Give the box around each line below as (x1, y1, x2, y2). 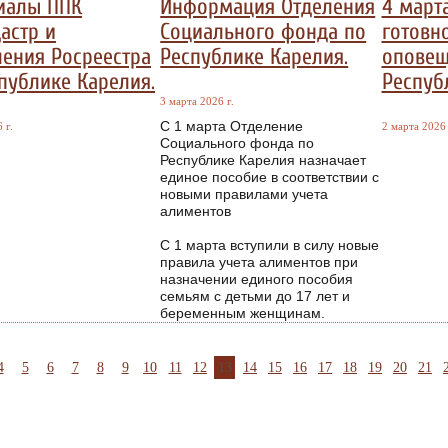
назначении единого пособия (160, 271, 354, 287)
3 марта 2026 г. (160, 94, 235, 107)
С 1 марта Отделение (160, 118, 304, 134)
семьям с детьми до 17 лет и (160, 288, 351, 304)
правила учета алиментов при (160, 254, 359, 270)
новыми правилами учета (160, 186, 329, 202)
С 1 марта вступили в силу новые (160, 237, 380, 253)
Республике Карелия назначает (160, 152, 367, 168)
